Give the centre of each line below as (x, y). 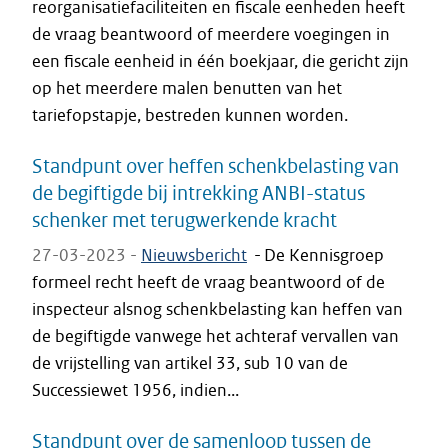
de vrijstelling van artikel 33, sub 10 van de (190, 363)
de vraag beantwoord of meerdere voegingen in (211, 34)
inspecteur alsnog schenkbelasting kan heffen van (217, 309)
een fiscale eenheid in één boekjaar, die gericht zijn (220, 61)
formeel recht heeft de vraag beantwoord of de (208, 282)
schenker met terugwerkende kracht (184, 219)
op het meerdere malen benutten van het (187, 88)
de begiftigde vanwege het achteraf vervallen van (215, 336)
